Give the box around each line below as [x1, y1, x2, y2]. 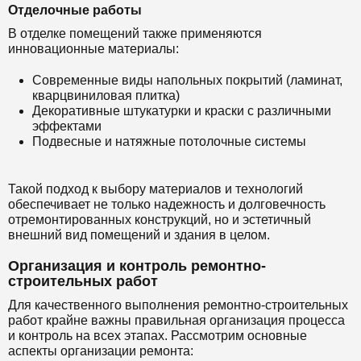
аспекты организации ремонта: [8, 343, 193, 358]
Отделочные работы [8, 2, 142, 17]
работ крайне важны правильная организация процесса [8, 313, 345, 327]
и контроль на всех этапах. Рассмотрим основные [8, 328, 307, 342]
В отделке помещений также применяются [8, 26, 262, 40]
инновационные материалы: [8, 41, 179, 56]
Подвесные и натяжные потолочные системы [32, 134, 306, 148]
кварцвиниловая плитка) [32, 88, 180, 102]
